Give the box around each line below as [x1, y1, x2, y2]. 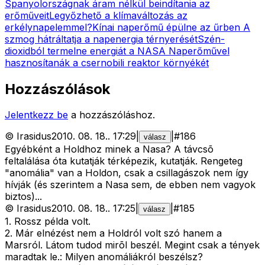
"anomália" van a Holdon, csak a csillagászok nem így [5, 167, 248, 179]
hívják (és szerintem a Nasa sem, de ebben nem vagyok [5, 179, 256, 191]
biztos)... [5, 190, 42, 203]
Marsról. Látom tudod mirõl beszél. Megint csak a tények [5, 239, 260, 251]
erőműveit [5, 9, 49, 21]
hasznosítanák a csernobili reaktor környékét [5, 56, 209, 69]
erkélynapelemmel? [5, 21, 92, 33]
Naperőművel [169, 44, 230, 57]
